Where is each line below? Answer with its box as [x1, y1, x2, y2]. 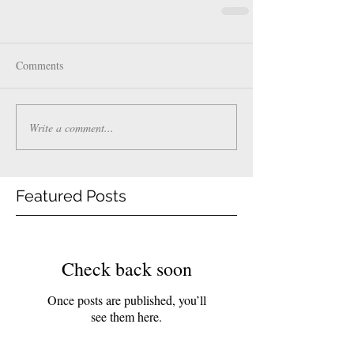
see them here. [91, 308, 162, 326]
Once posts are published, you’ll [47, 292, 206, 309]
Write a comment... [29, 119, 114, 135]
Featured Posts [16, 186, 126, 206]
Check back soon [61, 256, 192, 282]
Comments [16, 58, 63, 73]
